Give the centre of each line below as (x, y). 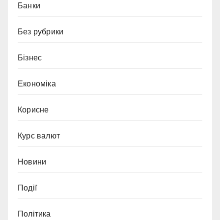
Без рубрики (41, 32)
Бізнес (30, 58)
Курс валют (39, 136)
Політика (34, 214)
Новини (32, 162)
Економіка (37, 84)
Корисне (33, 110)
